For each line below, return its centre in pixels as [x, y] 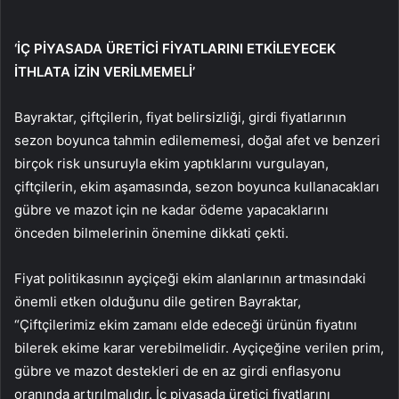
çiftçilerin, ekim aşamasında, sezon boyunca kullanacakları [197, 187]
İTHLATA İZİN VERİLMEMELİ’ [105, 72]
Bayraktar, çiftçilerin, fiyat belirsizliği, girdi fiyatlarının [180, 118]
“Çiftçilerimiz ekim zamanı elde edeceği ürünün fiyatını [186, 325]
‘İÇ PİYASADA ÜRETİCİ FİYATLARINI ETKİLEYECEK [175, 49]
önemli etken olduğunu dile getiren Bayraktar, [158, 302]
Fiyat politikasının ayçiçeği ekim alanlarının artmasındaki [190, 279]
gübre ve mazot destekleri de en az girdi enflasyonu [178, 371]
